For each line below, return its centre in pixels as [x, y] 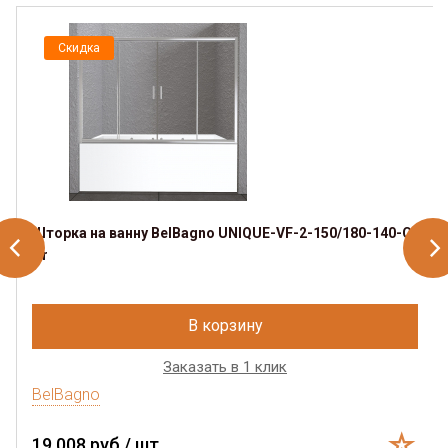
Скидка [79, 47]
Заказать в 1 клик [225, 366]
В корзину [225, 325]
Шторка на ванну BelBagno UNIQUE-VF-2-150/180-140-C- [225, 232]
